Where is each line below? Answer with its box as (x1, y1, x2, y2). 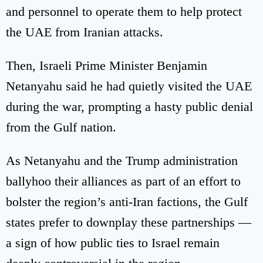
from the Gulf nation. (6, 119, 116, 134)
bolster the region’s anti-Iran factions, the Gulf (6, 194, 248, 209)
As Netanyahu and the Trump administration (6, 153, 238, 168)
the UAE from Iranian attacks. (6, 24, 163, 39)
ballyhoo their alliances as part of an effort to (6, 173, 241, 188)
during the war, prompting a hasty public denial (6, 99, 253, 114)
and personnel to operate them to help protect (6, 4, 242, 19)
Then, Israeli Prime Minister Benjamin (6, 58, 207, 73)
